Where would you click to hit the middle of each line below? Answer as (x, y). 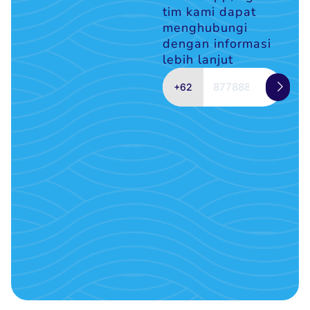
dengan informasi (217, 44)
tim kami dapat (210, 12)
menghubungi (206, 28)
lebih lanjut (198, 60)
